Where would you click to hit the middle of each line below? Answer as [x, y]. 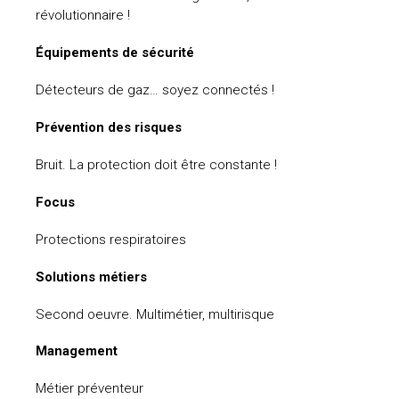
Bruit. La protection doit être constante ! [156, 164]
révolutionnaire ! [83, 15]
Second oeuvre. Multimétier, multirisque [155, 314]
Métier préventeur [90, 389]
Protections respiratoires [111, 239]
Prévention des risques [109, 127]
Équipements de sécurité [115, 52]
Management [77, 351]
